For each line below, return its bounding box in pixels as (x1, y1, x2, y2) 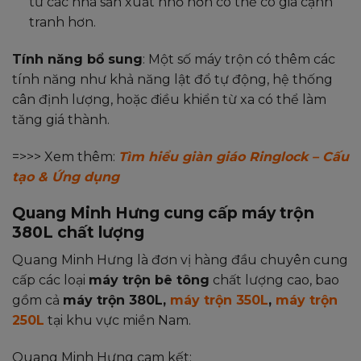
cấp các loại (12, 272, 89, 288)
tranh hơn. (28, 14, 96, 30)
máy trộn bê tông (89, 272, 210, 288)
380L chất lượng (12, 222, 144, 243)
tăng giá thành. (12, 111, 110, 127)
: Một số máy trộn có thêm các (143, 51, 335, 67)
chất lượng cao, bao (210, 272, 339, 288)
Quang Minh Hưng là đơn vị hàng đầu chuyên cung (12, 251, 348, 268)
